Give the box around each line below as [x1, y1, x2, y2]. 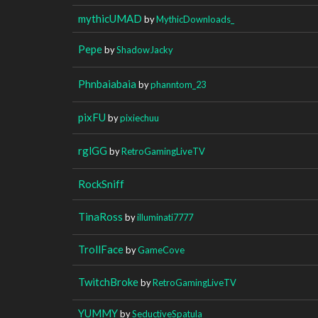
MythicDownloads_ [156, 13, 234, 25]
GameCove [138, 243, 185, 256]
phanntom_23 [150, 78, 206, 90]
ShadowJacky [116, 43, 173, 55]
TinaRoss [78, 209, 123, 223]
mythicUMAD [78, 11, 142, 25]
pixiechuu [120, 111, 159, 124]
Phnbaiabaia [78, 77, 136, 90]
